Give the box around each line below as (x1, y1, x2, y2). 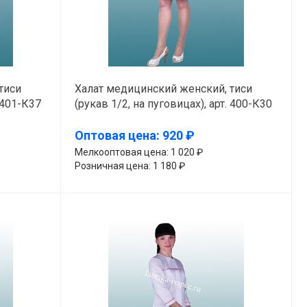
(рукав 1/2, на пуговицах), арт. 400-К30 (74, 97, 272, 110)
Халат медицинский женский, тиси (74, 82, 252, 95)
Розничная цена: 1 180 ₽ (74, 160, 185, 171)
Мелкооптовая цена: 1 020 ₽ (74, 146, 203, 158)
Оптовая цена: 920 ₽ (74, 128, 195, 143)
